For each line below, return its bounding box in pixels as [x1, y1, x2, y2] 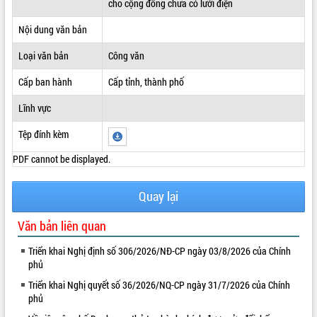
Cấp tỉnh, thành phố [108, 74, 184, 88]
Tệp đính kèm [18, 127, 69, 141]
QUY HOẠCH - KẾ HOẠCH [6, 42, 96, 54]
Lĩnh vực [18, 100, 51, 115]
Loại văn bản [18, 48, 69, 62]
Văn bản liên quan [18, 217, 106, 234]
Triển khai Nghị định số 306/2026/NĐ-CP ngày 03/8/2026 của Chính [28, 243, 291, 258]
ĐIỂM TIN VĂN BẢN [6, 13, 75, 25]
